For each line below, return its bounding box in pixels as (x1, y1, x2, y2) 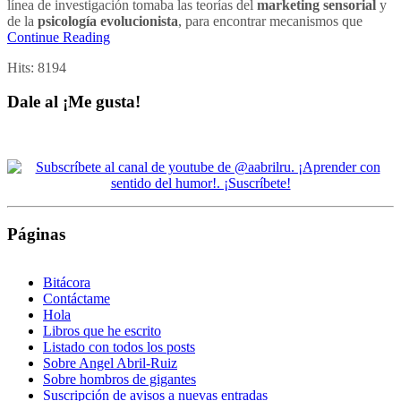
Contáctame (43, 291, 110, 307)
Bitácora (43, 275, 90, 291)
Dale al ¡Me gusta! (7, 92, 141, 112)
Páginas (7, 224, 65, 243)
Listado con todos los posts (43, 339, 195, 355)
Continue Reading (7, 29, 110, 45)
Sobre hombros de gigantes (43, 371, 196, 388)
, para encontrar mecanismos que (178, 13, 363, 29)
